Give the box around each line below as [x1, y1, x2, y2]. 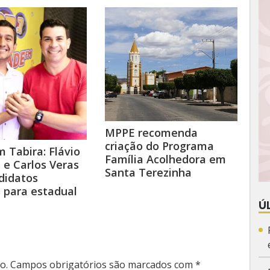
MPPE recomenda [105, 125, 198, 140]
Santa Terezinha [105, 165, 192, 180]
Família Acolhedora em [105, 151, 226, 166]
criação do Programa [105, 138, 214, 153]
